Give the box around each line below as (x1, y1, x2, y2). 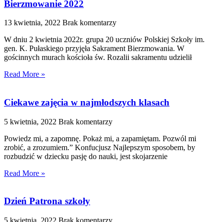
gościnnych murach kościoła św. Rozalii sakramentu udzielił (4, 53, 192, 62)
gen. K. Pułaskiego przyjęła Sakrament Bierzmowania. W (4, 44, 184, 53)
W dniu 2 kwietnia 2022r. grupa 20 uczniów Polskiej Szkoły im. (4, 35, 205, 44)
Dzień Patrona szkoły (4, 196, 90, 207)
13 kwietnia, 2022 (4, 18, 62, 27)
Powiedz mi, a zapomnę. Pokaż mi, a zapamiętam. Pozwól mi (4, 134, 196, 143)
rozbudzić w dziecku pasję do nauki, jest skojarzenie (4, 152, 167, 161)
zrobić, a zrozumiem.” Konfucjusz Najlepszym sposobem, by (4, 143, 195, 152)
